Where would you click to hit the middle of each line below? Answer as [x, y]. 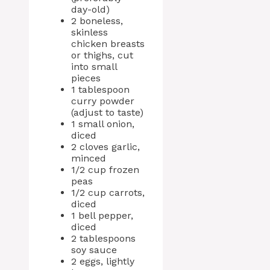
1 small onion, [103, 124]
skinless [89, 32]
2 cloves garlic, [105, 147]
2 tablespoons [103, 238]
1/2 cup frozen [105, 170]
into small [94, 67]
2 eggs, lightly [103, 261]
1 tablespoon [100, 89]
